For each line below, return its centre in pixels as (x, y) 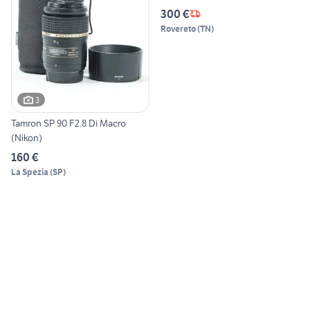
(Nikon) (27, 138)
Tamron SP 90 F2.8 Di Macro (69, 124)
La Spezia (30, 172)
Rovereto (178, 28)
